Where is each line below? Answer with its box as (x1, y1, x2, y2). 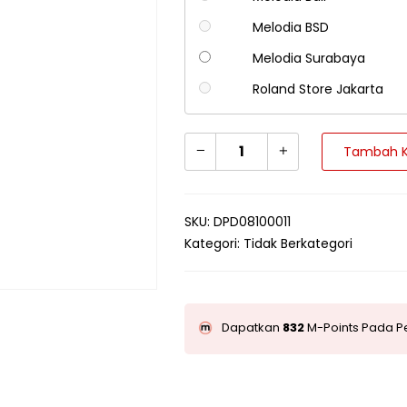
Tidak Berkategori (243, 234, 353, 253)
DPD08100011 (213, 213, 292, 232)
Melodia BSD (252, 18, 329, 37)
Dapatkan (222, 319, 283, 337)
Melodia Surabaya (252, 49, 365, 68)
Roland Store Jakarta (252, 80, 383, 99)
